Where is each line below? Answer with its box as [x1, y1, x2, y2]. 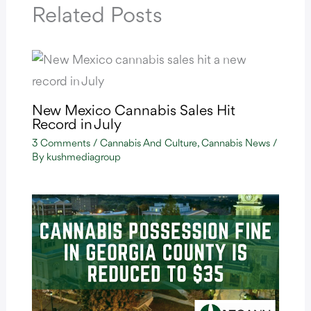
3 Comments [31, 138, 90, 149]
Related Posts [31, 5, 162, 28]
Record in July [31, 117, 121, 133]
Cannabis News [201, 138, 270, 149]
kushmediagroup [46, 152, 121, 163]
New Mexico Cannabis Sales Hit [31, 103, 235, 119]
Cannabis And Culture [99, 138, 197, 149]
